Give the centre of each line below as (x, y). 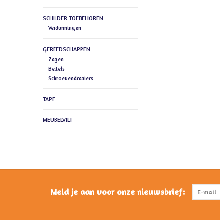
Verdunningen (64, 28)
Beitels (56, 69)
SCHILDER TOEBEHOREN (73, 18)
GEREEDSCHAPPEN (67, 49)
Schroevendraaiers (70, 78)
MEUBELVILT (57, 119)
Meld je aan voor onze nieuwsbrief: (117, 191)
